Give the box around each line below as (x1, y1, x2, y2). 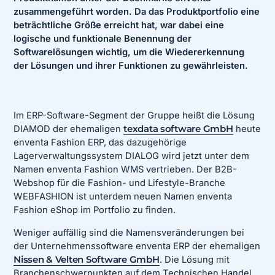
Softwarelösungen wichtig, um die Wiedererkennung (14, 47, 245, 58)
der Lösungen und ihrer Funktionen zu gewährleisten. (14, 60, 249, 72)
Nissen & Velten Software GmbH (14, 254, 160, 265)
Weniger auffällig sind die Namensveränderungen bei (14, 227, 245, 238)
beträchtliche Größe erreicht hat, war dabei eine (14, 20, 225, 31)
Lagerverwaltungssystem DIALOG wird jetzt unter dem (14, 150, 250, 162)
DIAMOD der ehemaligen (14, 123, 124, 135)
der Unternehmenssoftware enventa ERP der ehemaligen (14, 240, 261, 252)
